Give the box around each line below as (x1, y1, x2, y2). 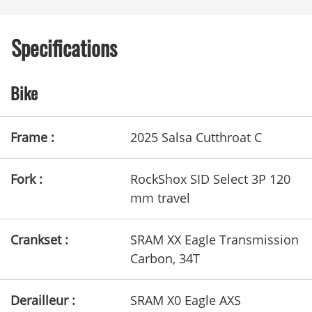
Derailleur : (10, 291, 75, 309)
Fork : (10, 170, 42, 187)
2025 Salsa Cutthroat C (130, 128, 262, 146)
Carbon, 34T (130, 249, 200, 267)
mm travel (130, 189, 190, 206)
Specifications (11, 31, 117, 63)
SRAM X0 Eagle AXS (130, 291, 241, 309)
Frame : (10, 128, 54, 146)
